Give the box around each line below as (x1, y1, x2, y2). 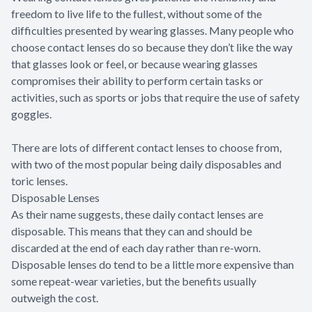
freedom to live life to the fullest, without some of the (11, 7, 262, 21)
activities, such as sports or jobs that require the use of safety (11, 91, 299, 104)
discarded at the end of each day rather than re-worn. (11, 241, 260, 255)
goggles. (11, 107, 54, 121)
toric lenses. (11, 174, 70, 188)
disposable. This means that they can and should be (11, 224, 252, 238)
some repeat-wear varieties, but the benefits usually (11, 274, 256, 288)
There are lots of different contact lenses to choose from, (11, 141, 281, 155)
